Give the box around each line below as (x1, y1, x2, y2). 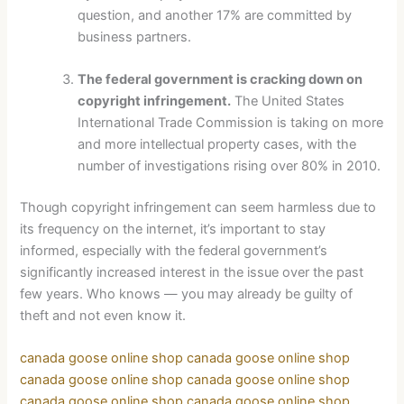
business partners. (78, 28, 192, 45)
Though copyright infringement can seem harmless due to (20, 199, 377, 216)
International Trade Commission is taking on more (78, 115, 384, 132)
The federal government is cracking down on (78, 71, 363, 88)
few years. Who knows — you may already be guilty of (20, 286, 353, 303)
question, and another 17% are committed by (78, 6, 353, 23)
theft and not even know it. (20, 308, 187, 325)
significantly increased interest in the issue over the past (20, 264, 364, 281)
